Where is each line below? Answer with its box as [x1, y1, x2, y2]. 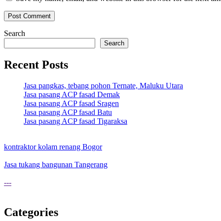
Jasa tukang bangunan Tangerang [4, 160, 108, 169]
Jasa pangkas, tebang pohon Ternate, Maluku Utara [24, 81, 183, 90]
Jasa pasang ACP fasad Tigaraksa [24, 116, 127, 125]
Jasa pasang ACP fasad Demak [24, 90, 120, 99]
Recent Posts [4, 58, 68, 71]
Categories [4, 205, 58, 219]
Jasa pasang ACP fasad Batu [24, 108, 112, 116]
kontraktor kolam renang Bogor [4, 142, 102, 151]
